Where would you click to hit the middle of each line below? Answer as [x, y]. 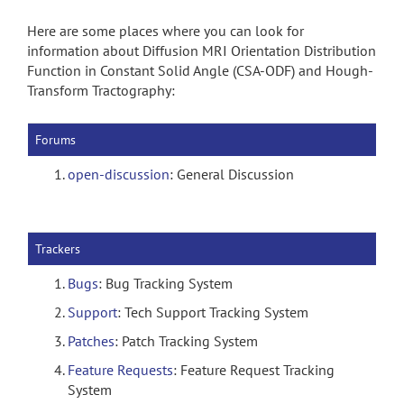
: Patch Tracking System [186, 341]
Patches [91, 341]
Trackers [58, 249]
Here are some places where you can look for [165, 31]
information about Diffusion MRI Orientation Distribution [202, 50]
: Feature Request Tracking [254, 370]
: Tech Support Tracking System [213, 312]
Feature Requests [120, 370]
